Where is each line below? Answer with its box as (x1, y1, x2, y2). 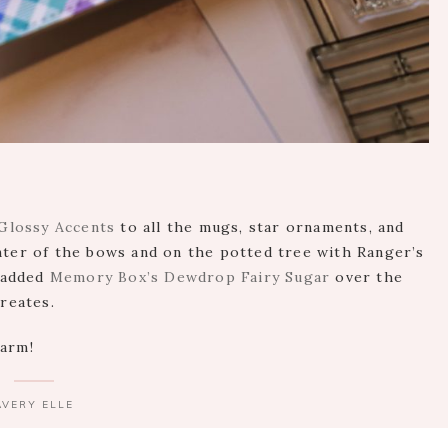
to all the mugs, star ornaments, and (115, 218, 405, 237)
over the (330, 268, 404, 287)
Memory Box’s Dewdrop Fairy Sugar (49, 268, 331, 287)
